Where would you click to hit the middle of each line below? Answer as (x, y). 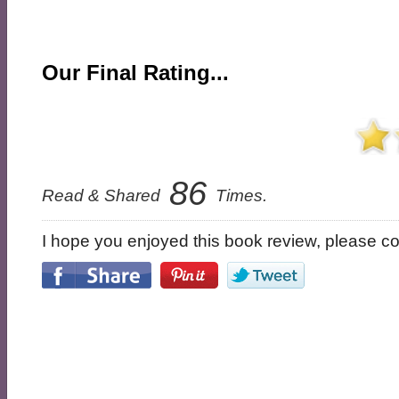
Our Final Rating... (136, 72)
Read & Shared (104, 195)
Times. (240, 195)
